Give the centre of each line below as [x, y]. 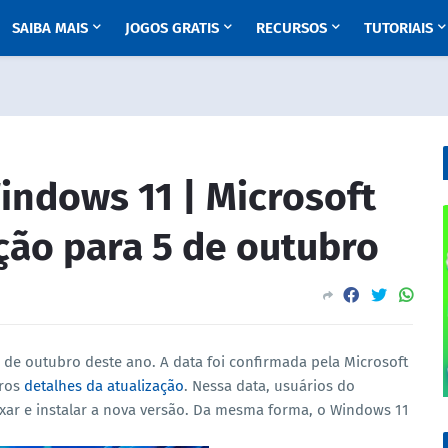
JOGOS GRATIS [171, 28]
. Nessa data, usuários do [269, 386]
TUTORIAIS [398, 28]
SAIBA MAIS [49, 28]
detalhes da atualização [104, 386]
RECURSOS [291, 28]
